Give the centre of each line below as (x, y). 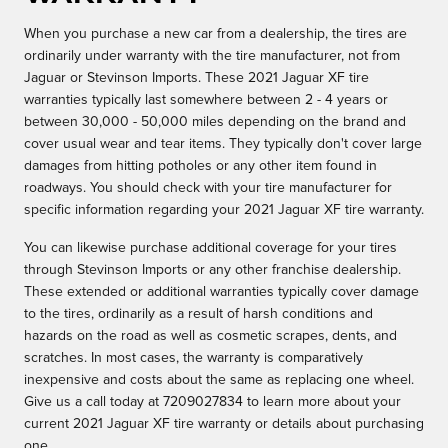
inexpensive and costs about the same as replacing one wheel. (219, 380)
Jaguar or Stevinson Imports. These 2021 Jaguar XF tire (196, 78)
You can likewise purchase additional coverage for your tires (210, 248)
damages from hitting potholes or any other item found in (200, 166)
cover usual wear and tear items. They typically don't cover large (223, 144)
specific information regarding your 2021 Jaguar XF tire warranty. (224, 210)
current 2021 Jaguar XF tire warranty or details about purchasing (224, 424)
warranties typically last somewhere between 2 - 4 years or (206, 100)
